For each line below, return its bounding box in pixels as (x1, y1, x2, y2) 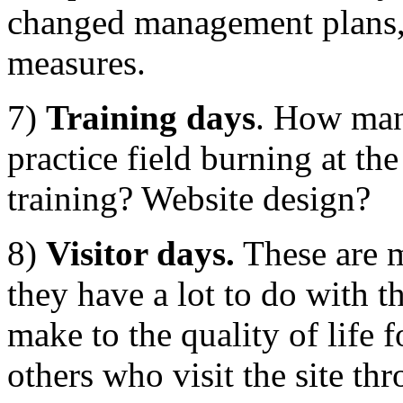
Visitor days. (46, 233, 235, 273)
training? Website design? (7, 178, 371, 218)
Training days (46, 97, 255, 137)
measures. (7, 42, 146, 82)
